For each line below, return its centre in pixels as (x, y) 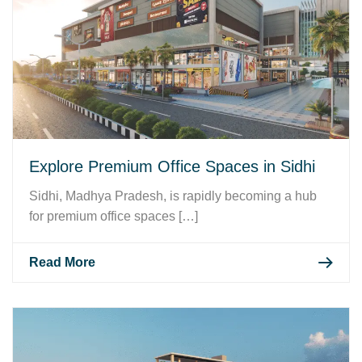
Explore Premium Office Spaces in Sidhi (172, 166)
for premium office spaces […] (114, 216)
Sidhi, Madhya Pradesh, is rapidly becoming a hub (173, 196)
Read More (62, 262)
